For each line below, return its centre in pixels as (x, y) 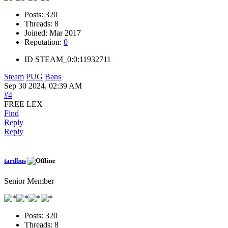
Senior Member (29, 181)
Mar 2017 (65, 33)
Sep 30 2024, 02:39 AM (43, 86)
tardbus (15, 161)
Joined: (37, 33)
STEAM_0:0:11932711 (73, 60)
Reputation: (44, 42)
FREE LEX (23, 104)
